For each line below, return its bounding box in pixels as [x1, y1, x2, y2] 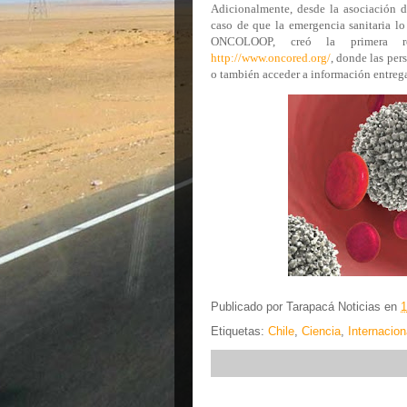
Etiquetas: [211, 323, 268, 338]
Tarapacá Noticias [286, 299, 381, 313]
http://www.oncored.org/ [211, 51, 331, 65]
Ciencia [302, 323, 341, 338]
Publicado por [211, 299, 286, 313]
